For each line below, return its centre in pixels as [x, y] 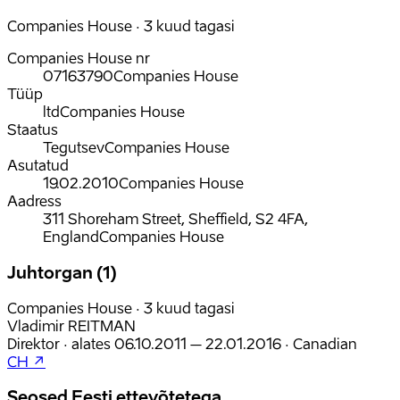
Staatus [33, 130]
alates [91, 343]
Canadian [325, 343]
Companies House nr [79, 58]
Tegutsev [74, 148]
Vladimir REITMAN [71, 325]
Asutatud [38, 166]
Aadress [34, 201]
